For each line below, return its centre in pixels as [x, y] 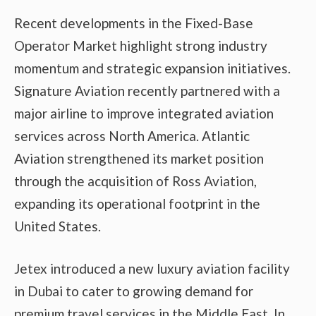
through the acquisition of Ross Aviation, [135, 181]
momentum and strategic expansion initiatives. [152, 68]
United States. [57, 226]
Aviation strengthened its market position [139, 158]
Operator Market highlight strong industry [141, 45]
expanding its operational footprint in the [137, 203]
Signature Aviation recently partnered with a [147, 90]
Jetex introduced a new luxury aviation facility [152, 269]
